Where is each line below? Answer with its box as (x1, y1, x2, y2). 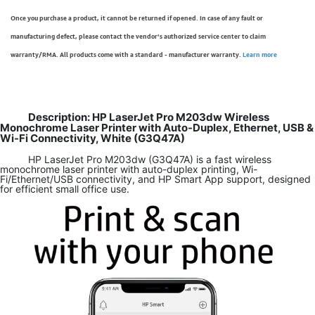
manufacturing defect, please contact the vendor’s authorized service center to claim (11, 32, 266, 40)
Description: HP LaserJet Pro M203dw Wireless (28, 110, 269, 124)
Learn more (243, 51, 277, 58)
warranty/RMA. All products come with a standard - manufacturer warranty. (11, 51, 243, 58)
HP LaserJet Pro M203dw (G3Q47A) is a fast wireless (28, 153, 271, 165)
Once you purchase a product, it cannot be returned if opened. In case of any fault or (11, 14, 263, 22)
